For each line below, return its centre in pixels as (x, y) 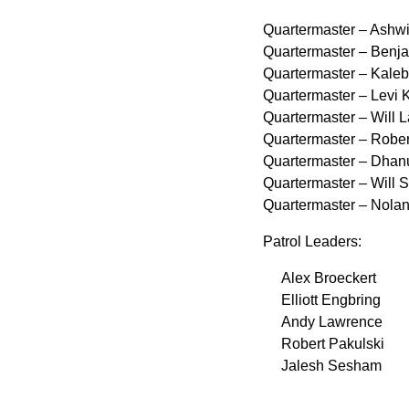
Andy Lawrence (332, 322)
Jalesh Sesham (322, 366)
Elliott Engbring (331, 300)
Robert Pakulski (324, 344)
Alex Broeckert (329, 278)
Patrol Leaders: (312, 242)
